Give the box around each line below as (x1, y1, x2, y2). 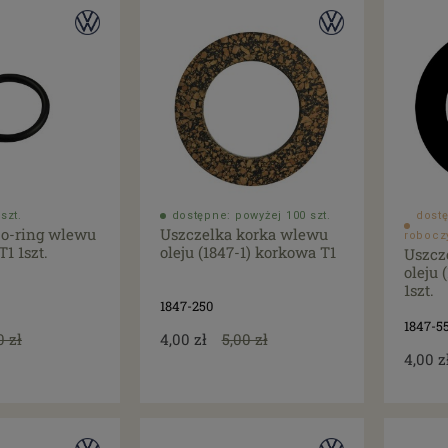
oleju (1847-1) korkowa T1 (159, 242, 336, 263)
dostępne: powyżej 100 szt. (171, 209, 331, 223)
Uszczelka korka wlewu (159, 224, 328, 245)
